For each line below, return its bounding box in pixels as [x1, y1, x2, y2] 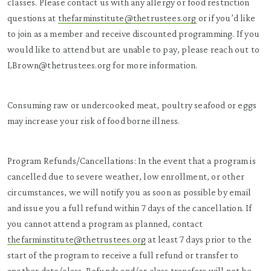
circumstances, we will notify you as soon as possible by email [7, 187, 251, 197]
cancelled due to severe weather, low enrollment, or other [7, 171, 244, 181]
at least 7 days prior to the [146, 234, 252, 244]
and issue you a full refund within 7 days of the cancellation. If [7, 203, 252, 213]
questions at [7, 13, 58, 23]
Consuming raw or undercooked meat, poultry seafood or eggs [7, 100, 257, 110]
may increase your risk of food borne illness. [7, 116, 180, 126]
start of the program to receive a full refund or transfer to [7, 250, 239, 260]
